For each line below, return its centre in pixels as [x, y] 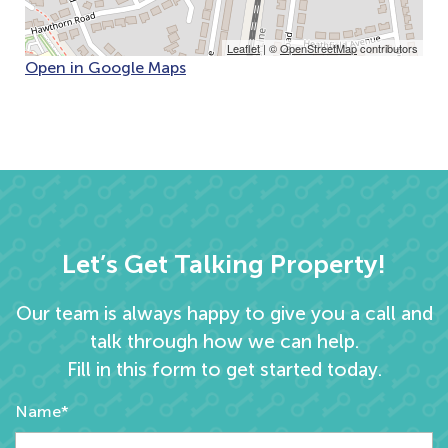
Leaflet [243, 47]
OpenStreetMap [318, 47]
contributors [387, 47]
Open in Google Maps [105, 67]
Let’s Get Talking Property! [224, 264]
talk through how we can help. [224, 341]
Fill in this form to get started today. [224, 369]
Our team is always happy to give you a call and [224, 313]
